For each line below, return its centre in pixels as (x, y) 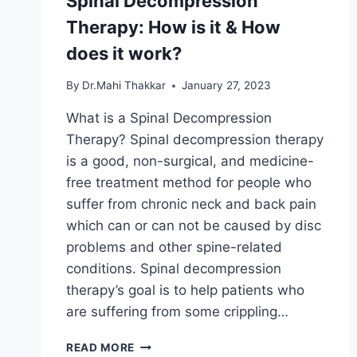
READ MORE (101, 348)
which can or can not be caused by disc (194, 226)
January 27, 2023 (227, 86)
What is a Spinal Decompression (169, 118)
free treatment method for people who (189, 183)
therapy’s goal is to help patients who (185, 290)
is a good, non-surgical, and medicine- (190, 161)
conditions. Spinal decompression (174, 269)
